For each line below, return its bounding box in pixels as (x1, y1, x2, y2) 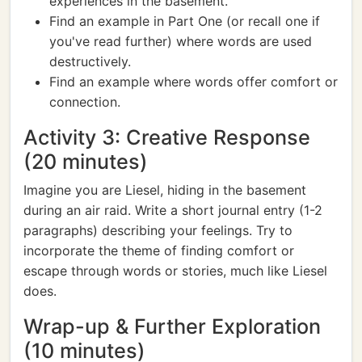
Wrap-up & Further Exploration (23, 314, 321, 339)
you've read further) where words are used (49, 33, 312, 49)
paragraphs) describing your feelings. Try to (23, 222, 293, 238)
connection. (49, 94, 120, 110)
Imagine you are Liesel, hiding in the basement (23, 182, 306, 198)
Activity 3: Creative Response (23, 125, 310, 149)
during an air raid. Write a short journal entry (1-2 (23, 202, 322, 218)
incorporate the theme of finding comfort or (23, 242, 294, 259)
